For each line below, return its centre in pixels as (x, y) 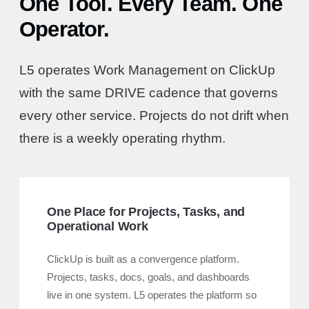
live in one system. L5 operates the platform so (152, 295)
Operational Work (98, 226)
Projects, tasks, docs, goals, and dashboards (148, 277)
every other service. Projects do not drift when (154, 116)
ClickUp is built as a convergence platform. (143, 259)
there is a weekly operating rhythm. (122, 138)
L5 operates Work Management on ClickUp (147, 70)
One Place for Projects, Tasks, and (146, 212)
